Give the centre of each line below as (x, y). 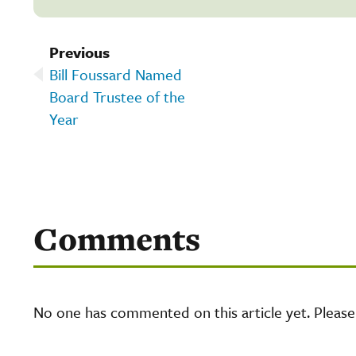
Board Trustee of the (117, 96)
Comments (117, 238)
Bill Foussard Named (116, 74)
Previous (79, 52)
